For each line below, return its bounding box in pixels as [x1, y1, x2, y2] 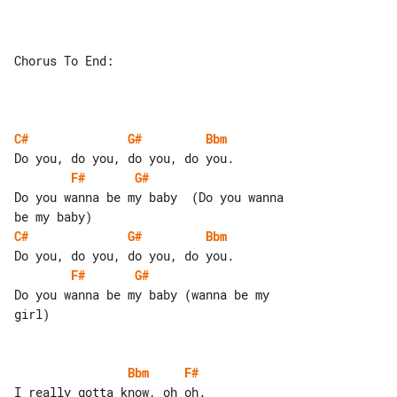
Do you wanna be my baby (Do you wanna [14, 188, 291, 206]
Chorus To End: [14, 51, 113, 69]
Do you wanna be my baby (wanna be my [14, 285, 276, 303]
